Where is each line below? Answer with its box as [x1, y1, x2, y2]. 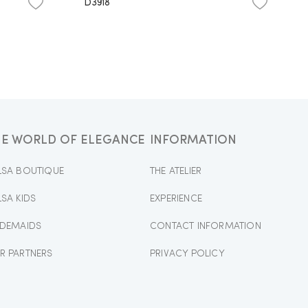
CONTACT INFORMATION [150, 221, 261, 231]
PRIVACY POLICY [150, 248, 225, 258]
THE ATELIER [150, 166, 202, 176]
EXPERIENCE [150, 193, 203, 203]
